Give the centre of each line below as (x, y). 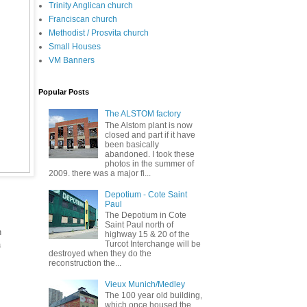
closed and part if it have (150, 135)
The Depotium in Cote (145, 215)
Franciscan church (83, 19)
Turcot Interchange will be (152, 244)
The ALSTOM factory (143, 114)
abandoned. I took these (149, 154)
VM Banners (72, 60)
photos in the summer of (149, 163)
